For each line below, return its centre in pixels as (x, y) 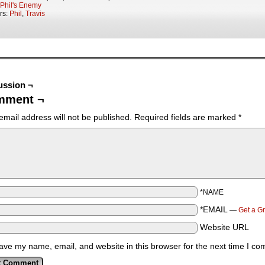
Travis (35, 14)
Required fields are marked (186, 117)
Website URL (224, 227)
